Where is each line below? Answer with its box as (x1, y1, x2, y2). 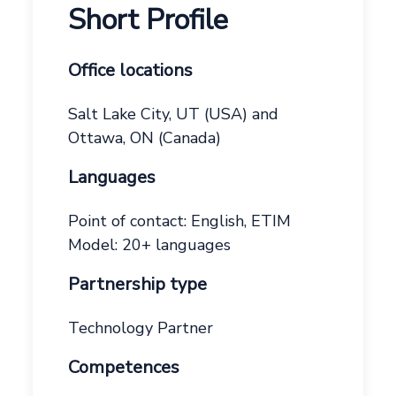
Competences (68, 355, 180, 380)
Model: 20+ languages (68, 234, 232, 256)
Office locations (68, 58, 194, 83)
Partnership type (68, 272, 208, 297)
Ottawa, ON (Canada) (68, 127, 222, 149)
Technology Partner (68, 317, 214, 339)
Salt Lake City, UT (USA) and (68, 103, 279, 126)
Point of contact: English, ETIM (68, 210, 292, 232)
